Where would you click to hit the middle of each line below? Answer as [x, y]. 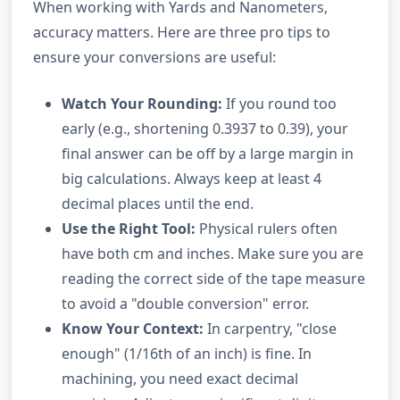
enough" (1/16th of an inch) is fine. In [187, 353]
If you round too [279, 103]
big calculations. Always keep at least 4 [192, 178]
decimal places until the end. [158, 203]
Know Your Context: [133, 328]
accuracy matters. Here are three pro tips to [182, 32]
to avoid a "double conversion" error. [185, 303]
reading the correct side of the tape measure [213, 278]
